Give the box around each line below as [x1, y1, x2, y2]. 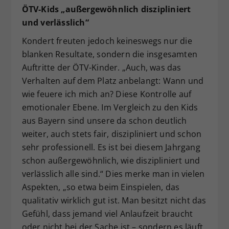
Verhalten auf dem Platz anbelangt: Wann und [21, 75, 204, 87]
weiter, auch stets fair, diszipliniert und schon [21, 128, 202, 140]
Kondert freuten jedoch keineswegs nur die [21, 35, 192, 47]
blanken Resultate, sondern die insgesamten [21, 49, 197, 60]
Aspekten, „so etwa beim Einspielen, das [21, 181, 180, 193]
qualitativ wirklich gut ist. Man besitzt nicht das [21, 195, 207, 207]
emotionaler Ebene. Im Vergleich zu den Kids [21, 102, 198, 113]
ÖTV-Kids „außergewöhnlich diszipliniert [21, 4, 191, 15]
